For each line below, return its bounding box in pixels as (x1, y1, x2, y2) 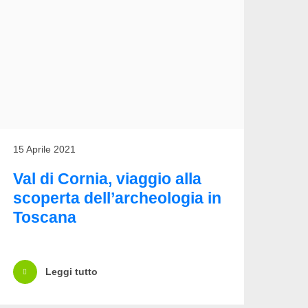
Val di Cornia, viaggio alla (12, 169, 201, 188)
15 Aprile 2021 (12, 143, 76, 155)
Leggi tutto (45, 266, 98, 278)
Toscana (12, 208, 76, 226)
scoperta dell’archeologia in (12, 188, 221, 207)
